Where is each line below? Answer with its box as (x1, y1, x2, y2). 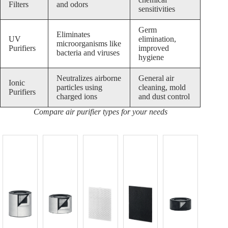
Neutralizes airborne (56, 74, 121, 83)
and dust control (138, 92, 190, 101)
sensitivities (138, 5, 175, 14)
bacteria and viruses (56, 48, 120, 58)
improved (138, 44, 169, 53)
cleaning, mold (138, 83, 186, 92)
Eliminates (56, 30, 90, 39)
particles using (56, 83, 102, 92)
